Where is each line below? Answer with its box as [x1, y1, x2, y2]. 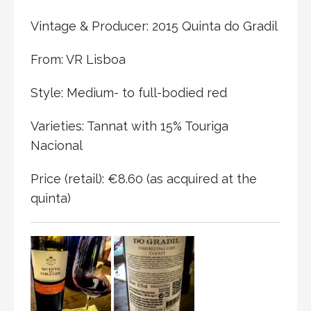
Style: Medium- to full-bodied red [31, 85, 227, 101]
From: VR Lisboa [31, 52, 126, 67]
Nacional [31, 138, 83, 153]
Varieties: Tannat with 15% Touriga [31, 119, 228, 134]
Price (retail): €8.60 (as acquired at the [31, 171, 257, 187]
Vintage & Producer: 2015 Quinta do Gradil [31, 19, 278, 34]
